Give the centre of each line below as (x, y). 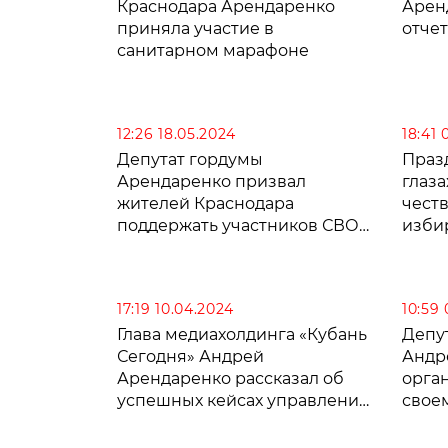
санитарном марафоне (213, 50)
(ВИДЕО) (153, 247)
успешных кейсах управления (243, 400)
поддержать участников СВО (238, 225)
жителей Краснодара (205, 203)
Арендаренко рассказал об (230, 378)
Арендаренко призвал (211, 181)
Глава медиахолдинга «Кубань (242, 334)
